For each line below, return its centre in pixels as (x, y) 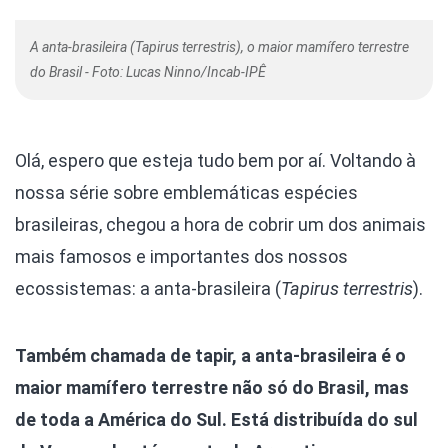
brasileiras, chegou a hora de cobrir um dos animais (220, 224)
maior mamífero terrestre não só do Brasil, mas (212, 387)
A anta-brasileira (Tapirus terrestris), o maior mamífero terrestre (219, 46)
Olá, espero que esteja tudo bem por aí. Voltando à (215, 160)
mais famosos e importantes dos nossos (181, 256)
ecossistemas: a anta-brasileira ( (148, 288)
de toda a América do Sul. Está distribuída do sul (216, 419)
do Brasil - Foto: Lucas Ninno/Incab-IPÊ (148, 71)
